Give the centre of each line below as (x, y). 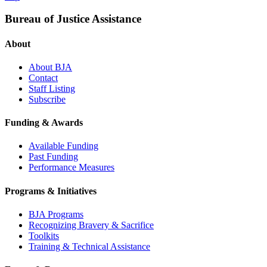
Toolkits (44, 235)
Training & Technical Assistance (89, 246)
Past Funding (53, 157)
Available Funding (63, 146)
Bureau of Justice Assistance (73, 19)
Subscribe (47, 99)
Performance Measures (72, 167)
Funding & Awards (44, 123)
